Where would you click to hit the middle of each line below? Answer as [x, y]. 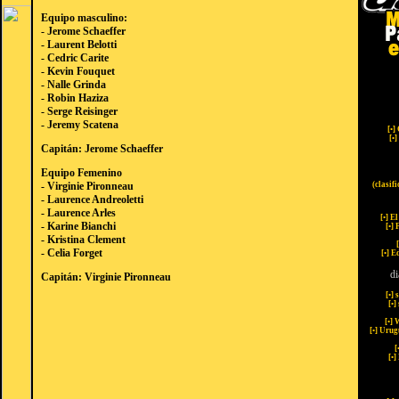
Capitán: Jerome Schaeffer [102, 149]
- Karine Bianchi [78, 226]
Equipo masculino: [84, 18]
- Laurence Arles [78, 213]
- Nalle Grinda [73, 85]
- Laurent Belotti [79, 45]
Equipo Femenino [81, 173]
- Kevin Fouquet [78, 71]
